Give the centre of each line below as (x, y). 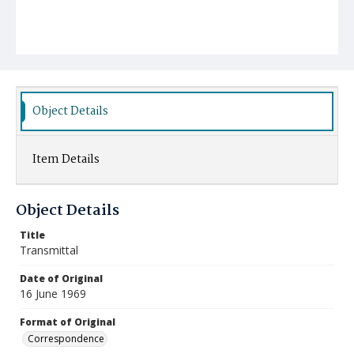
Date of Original (61, 279)
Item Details (66, 160)
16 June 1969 (53, 294)
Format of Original (68, 322)
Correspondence (66, 339)
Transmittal (49, 250)
